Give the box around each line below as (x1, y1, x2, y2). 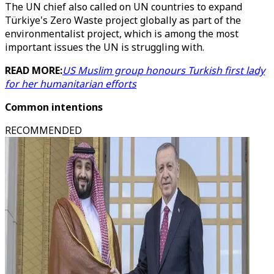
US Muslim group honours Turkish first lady (62, 64, 265, 77)
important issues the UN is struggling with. (5, 40, 204, 54)
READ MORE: (5, 64, 62, 77)
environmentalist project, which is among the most (5, 27, 239, 40)
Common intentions (5, 100, 103, 114)
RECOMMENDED (5, 124, 82, 137)
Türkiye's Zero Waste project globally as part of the (5, 13, 241, 27)
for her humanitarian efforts (5, 77, 136, 91)
